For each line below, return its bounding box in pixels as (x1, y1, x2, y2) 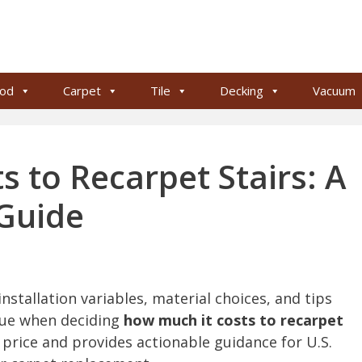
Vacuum (313, 82, 356, 99)
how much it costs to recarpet (124, 310, 343, 330)
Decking (220, 82, 263, 99)
